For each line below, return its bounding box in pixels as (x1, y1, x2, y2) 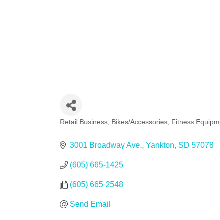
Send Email (70, 200, 110, 208)
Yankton (146, 141, 174, 149)
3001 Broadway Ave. (70, 141, 142, 149)
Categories (59, 123, 122, 137)
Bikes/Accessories (111, 118, 167, 126)
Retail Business (60, 118, 108, 126)
